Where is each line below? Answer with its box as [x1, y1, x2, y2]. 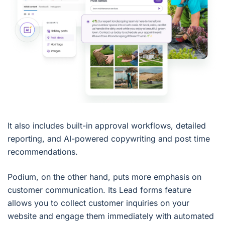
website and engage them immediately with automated [8, 210, 214, 221]
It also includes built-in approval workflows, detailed [8, 120, 206, 131]
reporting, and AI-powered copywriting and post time [8, 133, 210, 144]
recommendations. [8, 146, 78, 157]
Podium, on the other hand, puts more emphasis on [8, 171, 201, 182]
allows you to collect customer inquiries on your [8, 197, 189, 208]
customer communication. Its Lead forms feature [8, 184, 191, 195]
